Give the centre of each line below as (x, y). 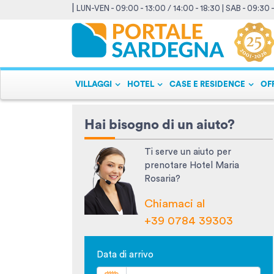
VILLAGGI (94, 84)
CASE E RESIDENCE (207, 84)
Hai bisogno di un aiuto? (160, 125)
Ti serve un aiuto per (188, 152)
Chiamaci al (175, 204)
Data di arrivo (125, 255)
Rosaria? (162, 179)
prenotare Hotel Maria (192, 165)
